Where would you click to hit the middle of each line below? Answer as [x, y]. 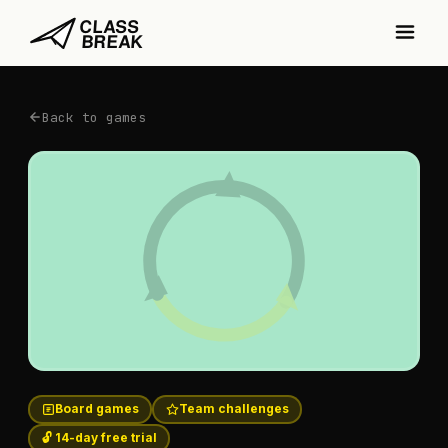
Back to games [94, 117]
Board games [96, 408]
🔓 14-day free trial [99, 437]
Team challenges [233, 408]
